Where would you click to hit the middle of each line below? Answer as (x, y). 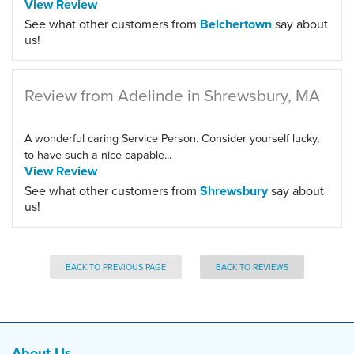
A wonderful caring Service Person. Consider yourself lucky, (172, 138)
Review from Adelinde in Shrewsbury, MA (172, 95)
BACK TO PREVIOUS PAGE (116, 267)
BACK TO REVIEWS (252, 267)
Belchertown (236, 24)
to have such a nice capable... (98, 154)
